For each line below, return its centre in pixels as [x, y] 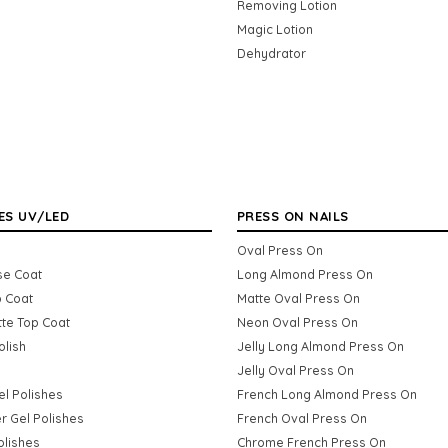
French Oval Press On [301, 417]
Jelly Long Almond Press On [320, 345]
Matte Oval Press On [298, 297]
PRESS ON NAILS [292, 215]
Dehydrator [271, 52]
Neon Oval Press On [297, 321]
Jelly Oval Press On [295, 369]
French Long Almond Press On [326, 393]
